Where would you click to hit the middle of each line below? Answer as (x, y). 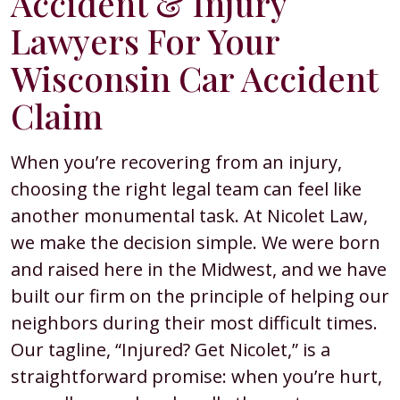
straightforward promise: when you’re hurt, (196, 376)
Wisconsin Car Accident (194, 78)
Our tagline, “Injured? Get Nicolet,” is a (171, 350)
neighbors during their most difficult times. (194, 323)
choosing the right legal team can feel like (186, 189)
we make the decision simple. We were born (196, 242)
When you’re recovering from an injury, (176, 162)
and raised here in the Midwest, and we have (199, 269)
